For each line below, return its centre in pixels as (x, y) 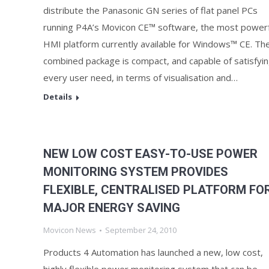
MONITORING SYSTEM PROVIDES (136, 172)
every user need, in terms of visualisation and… (141, 77)
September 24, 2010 (141, 230)
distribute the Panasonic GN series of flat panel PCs (150, 10)
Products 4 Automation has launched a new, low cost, (153, 252)
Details (58, 97)
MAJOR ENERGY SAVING (112, 208)
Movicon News (70, 230)
